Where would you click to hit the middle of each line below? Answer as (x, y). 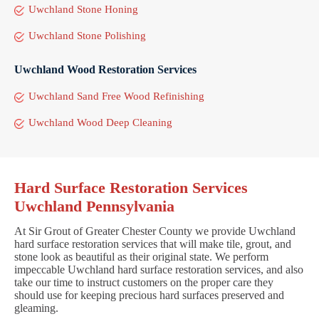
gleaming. (36, 308)
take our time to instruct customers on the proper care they (144, 282)
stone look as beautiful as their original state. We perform (141, 256)
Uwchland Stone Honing (83, 9)
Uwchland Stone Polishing (87, 35)
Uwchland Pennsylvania (94, 206)
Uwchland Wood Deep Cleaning (100, 122)
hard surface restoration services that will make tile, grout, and (153, 244)
